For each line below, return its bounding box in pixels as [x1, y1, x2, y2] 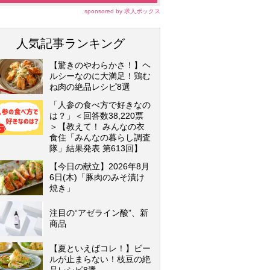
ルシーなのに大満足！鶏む [49, 71, 151, 81]
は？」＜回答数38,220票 [49, 111, 143, 121]
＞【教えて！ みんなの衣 [49, 122, 145, 131]
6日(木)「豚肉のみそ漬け [49, 172, 145, 182]
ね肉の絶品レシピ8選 [49, 82, 130, 92]
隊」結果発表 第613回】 [49, 143, 142, 153]
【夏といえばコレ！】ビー [49, 243, 151, 253]
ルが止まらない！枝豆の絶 [49, 254, 151, 264]
